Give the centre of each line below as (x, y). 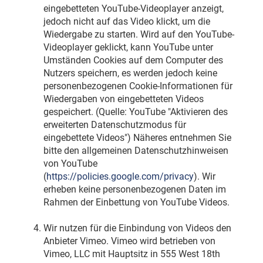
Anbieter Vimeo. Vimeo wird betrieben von (129, 241)
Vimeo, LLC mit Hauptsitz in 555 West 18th (131, 254)
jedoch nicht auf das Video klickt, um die (127, 22)
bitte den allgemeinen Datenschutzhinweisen (136, 151)
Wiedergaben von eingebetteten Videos (123, 99)
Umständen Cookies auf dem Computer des (133, 60)
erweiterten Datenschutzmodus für (114, 125)
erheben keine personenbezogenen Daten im (134, 190)
